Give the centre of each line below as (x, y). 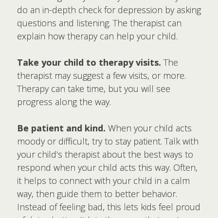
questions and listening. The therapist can (99, 23)
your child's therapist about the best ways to (105, 154)
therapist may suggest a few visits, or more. (101, 76)
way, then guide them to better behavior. (97, 194)
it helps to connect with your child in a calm (103, 181)
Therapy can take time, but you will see (94, 89)
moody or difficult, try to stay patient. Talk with (108, 141)
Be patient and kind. (61, 128)
